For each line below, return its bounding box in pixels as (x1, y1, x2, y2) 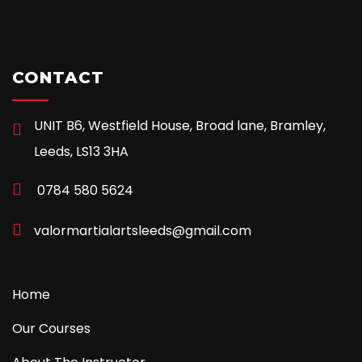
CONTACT (12, 68, 104, 88)
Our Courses (12, 319, 90, 339)
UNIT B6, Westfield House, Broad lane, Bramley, (34, 116, 326, 136)
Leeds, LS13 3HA (34, 142, 128, 162)
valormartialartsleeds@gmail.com (34, 221, 251, 241)
